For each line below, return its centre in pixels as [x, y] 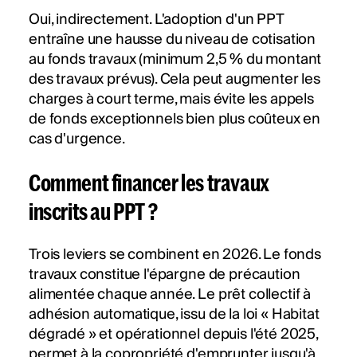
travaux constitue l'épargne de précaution [165, 275]
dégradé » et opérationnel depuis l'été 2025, [173, 335]
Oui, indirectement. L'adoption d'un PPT [156, 20]
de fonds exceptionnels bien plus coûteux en [175, 120]
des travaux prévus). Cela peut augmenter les [175, 80]
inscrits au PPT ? [93, 211]
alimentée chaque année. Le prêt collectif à [170, 295]
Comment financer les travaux [149, 182]
